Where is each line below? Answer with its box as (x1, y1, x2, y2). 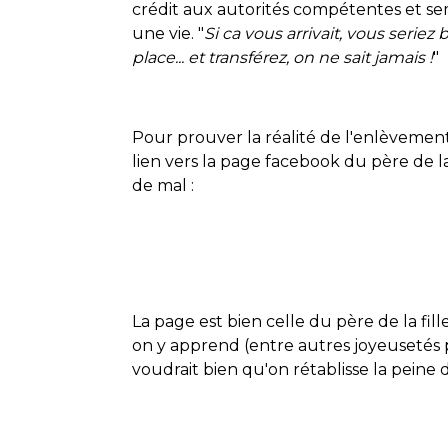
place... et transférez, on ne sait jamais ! (132, 47, 433, 67)
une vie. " (132, 23, 204, 43)
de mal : (132, 175, 194, 195)
